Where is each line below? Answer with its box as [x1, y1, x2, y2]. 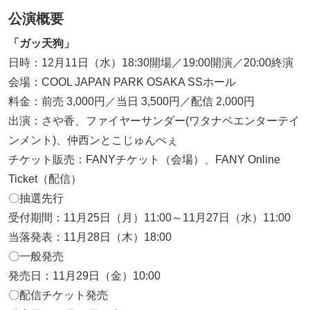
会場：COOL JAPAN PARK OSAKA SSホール [8, 75, 236, 88]
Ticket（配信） [8, 172, 82, 185]
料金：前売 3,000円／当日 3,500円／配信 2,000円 [8, 95, 255, 107]
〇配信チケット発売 [8, 289, 108, 301]
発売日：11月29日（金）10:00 [8, 269, 161, 282]
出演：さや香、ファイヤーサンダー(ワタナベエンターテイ [8, 114, 300, 127]
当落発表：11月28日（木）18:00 [8, 230, 172, 243]
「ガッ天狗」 [8, 37, 75, 49]
